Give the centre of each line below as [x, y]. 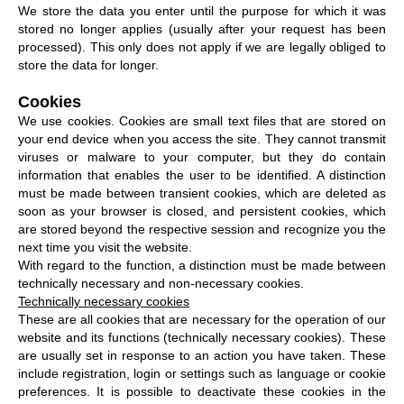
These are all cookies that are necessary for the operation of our [202, 319]
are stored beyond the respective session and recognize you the [202, 229]
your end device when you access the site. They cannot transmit [202, 138]
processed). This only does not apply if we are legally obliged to [202, 46]
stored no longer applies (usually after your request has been [202, 28]
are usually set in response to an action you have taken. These [202, 355]
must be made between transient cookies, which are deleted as [202, 193]
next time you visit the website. [105, 247]
